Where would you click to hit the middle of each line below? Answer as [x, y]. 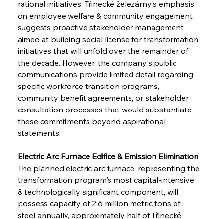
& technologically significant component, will [99, 191]
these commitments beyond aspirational [92, 121]
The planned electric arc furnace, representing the [109, 168]
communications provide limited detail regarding [106, 74]
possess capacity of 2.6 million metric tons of [100, 203]
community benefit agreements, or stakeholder [104, 98]
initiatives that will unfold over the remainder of [104, 51]
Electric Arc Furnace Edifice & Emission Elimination [108, 156]
